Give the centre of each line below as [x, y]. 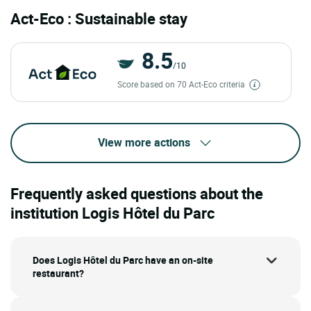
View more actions [144, 142]
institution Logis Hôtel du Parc [112, 213]
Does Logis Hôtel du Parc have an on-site [123, 260]
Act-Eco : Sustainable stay [99, 18]
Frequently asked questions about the [137, 194]
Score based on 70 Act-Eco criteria [182, 84]
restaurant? [58, 274]
